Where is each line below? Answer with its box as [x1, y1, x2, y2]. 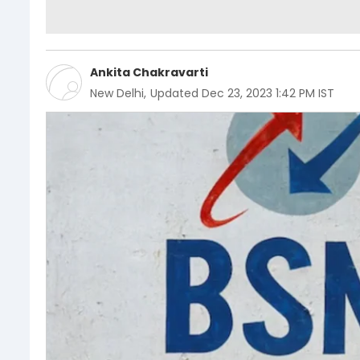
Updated [150, 84, 198, 101]
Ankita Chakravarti [90, 63, 208, 80]
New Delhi [90, 84, 144, 101]
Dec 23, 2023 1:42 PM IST [202, 84, 334, 101]
